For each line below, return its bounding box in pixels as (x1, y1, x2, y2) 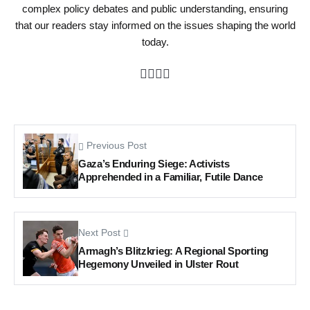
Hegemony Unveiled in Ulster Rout (78, 258, 239, 271)
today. (141, 36, 169, 48)
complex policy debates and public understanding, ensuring (22, 3, 288, 15)
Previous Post (86, 140, 147, 152)
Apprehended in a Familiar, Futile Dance (78, 171, 263, 183)
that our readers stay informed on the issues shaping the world (15, 19, 295, 32)
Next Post (78, 228, 120, 239)
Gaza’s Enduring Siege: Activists (78, 158, 230, 170)
